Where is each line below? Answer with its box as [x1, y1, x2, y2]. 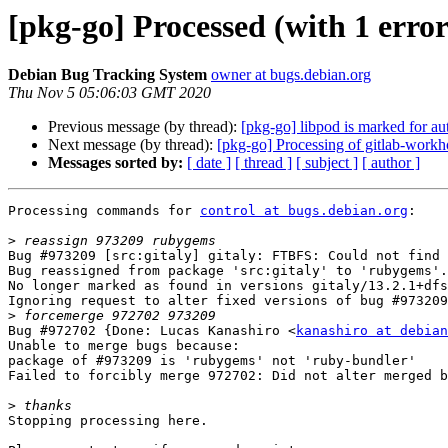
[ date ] [187, 154, 231, 172]
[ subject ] [296, 154, 358, 172]
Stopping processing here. [8, 413, 208, 429]
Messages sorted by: [48, 154, 183, 172]
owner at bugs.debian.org [211, 66, 371, 84]
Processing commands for [8, 203, 200, 219]
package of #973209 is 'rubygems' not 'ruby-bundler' [8, 353, 416, 369]
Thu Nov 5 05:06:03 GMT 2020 [8, 84, 211, 102]
